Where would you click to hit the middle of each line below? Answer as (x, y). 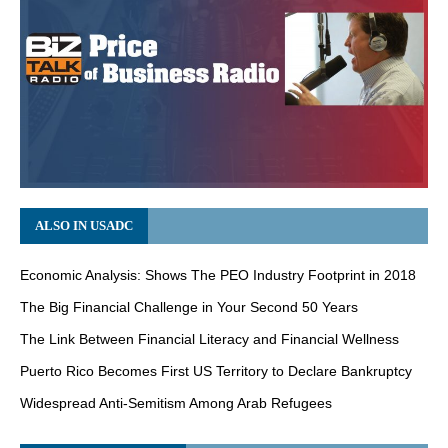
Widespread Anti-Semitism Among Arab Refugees (176, 402)
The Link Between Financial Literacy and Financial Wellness (209, 338)
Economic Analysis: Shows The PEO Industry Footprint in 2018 (218, 274)
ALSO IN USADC (84, 225)
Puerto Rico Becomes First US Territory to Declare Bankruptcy (216, 370)
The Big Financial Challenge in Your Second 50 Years (189, 306)
